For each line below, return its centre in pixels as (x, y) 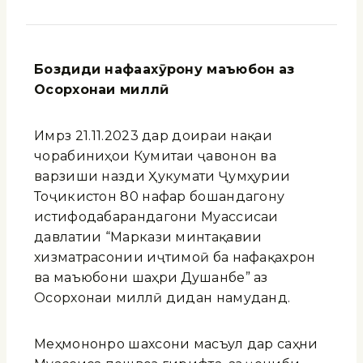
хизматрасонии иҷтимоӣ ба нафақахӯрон (175, 257)
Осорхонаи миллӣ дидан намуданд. (162, 297)
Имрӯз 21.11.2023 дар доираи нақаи (153, 135)
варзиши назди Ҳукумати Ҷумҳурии (162, 176)
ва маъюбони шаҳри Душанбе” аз (151, 277)
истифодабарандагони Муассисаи (156, 216)
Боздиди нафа (88, 69)
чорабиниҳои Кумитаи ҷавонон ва (155, 156)
